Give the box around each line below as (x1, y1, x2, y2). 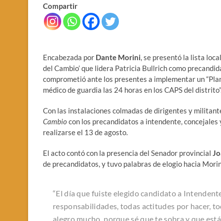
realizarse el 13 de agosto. (43, 127, 128, 137)
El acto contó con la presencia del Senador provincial (43, 148, 213, 157)
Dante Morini (96, 52, 141, 62)
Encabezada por (43, 52, 96, 62)
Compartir (43, 1, 77, 10)
